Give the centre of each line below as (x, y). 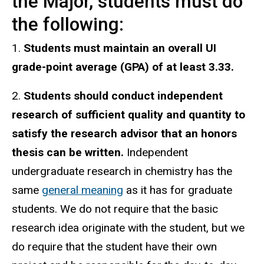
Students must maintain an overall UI (120, 48)
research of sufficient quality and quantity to (128, 114)
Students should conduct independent (123, 95)
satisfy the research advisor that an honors (124, 133)
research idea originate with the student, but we (128, 227)
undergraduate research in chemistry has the (122, 171)
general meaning (82, 190)
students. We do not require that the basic (115, 209)
